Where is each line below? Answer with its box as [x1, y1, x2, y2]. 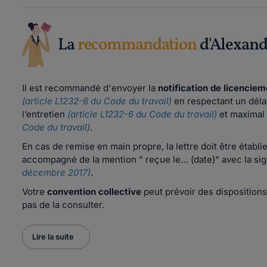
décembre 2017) [22, 167, 91, 178]
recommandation [77, 33, 197, 57]
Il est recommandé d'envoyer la [22, 82, 158, 94]
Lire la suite [32, 232, 74, 241]
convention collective [47, 186, 141, 197]
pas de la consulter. [22, 199, 104, 210]
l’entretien [22, 108, 67, 120]
